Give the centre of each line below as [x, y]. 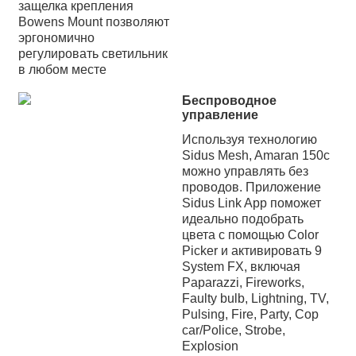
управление [220, 114]
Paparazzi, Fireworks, [243, 282]
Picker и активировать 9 [252, 250]
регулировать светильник [93, 53]
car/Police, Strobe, [234, 330]
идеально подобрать [243, 219]
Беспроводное [229, 100]
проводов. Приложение [252, 187]
